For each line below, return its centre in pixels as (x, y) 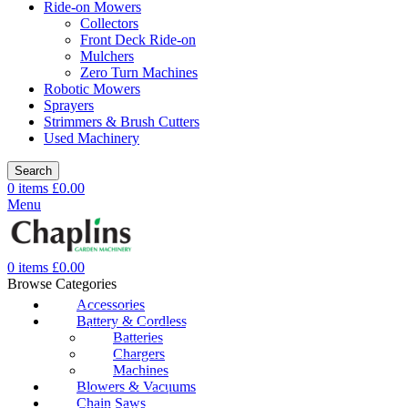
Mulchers (107, 56)
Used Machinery (92, 138)
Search (33, 170)
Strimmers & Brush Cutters (122, 121)
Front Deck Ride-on (138, 39)
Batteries (138, 338)
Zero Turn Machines (139, 72)
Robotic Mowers (92, 88)
